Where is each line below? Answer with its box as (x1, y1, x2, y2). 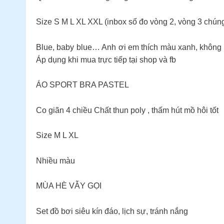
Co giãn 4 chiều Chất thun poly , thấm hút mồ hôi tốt (36, 105, 218, 114)
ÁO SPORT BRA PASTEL (36, 80, 129, 89)
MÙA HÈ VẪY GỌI (36, 181, 101, 190)
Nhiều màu (36, 156, 75, 165)
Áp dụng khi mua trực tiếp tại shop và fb (36, 55, 176, 64)
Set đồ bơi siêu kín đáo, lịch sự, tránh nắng (36, 206, 188, 215)
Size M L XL (36, 131, 78, 140)
